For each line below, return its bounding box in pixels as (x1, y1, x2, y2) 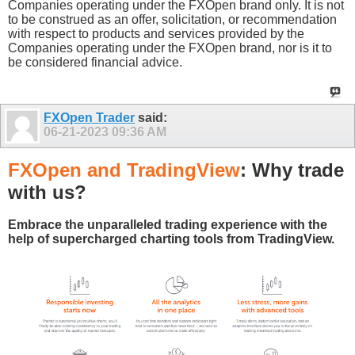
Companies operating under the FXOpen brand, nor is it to (8, 41, 332, 55)
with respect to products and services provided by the (8, 27, 304, 41)
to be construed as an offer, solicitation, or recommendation (8, 13, 337, 27)
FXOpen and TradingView (8, 158, 240, 181)
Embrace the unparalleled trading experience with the (8, 217, 327, 231)
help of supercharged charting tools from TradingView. (8, 231, 334, 246)
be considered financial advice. (8, 55, 182, 70)
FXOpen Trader (44, 111, 135, 125)
